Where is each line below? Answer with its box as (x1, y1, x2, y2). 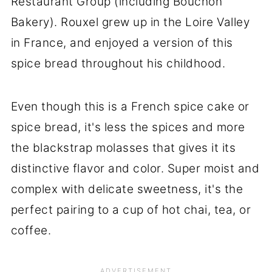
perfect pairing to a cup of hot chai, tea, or (10, 203, 251, 217)
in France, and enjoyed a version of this (10, 36, 233, 50)
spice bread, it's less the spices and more (10, 120, 245, 135)
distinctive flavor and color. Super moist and (10, 161, 260, 176)
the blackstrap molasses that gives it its (10, 141, 236, 155)
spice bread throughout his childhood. (10, 56, 226, 71)
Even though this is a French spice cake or (10, 100, 250, 114)
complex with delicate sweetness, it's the (10, 182, 243, 197)
